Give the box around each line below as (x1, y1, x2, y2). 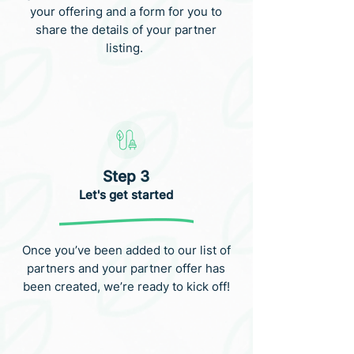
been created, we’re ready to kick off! (22, 279, 230, 294)
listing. (106, 40, 146, 55)
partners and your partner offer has (27, 261, 225, 276)
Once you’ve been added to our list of (21, 243, 231, 258)
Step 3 (103, 168, 149, 186)
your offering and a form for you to (30, 4, 222, 19)
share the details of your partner (36, 22, 217, 37)
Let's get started (79, 187, 173, 202)
